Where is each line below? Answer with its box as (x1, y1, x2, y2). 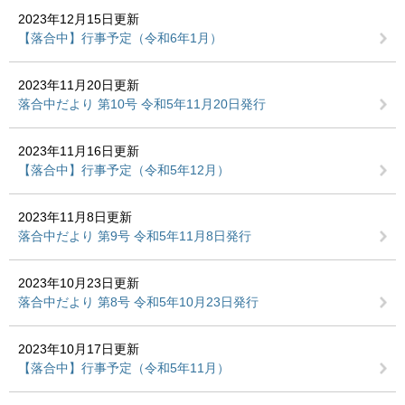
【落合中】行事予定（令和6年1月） (18, 31, 222, 45)
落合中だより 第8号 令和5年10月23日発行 (18, 295, 259, 309)
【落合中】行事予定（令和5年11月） (18, 361, 230, 375)
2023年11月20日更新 (18, 78, 139, 92)
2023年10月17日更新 (18, 342, 139, 356)
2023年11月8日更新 (18, 210, 132, 224)
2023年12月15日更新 (18, 12, 139, 26)
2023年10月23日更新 (18, 276, 139, 290)
